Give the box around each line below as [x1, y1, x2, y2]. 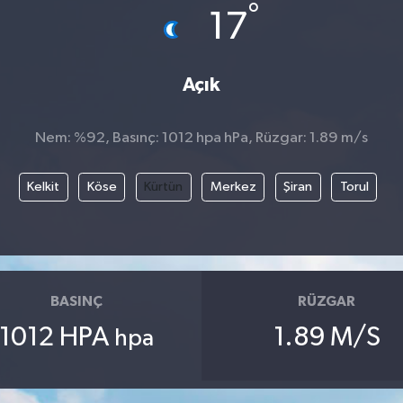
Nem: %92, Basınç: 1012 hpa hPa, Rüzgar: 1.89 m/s [35, 130, 368, 147]
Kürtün [144, 179, 183, 193]
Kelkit [27, 179, 59, 193]
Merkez [210, 179, 256, 193]
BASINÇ [49, 294, 103, 309]
